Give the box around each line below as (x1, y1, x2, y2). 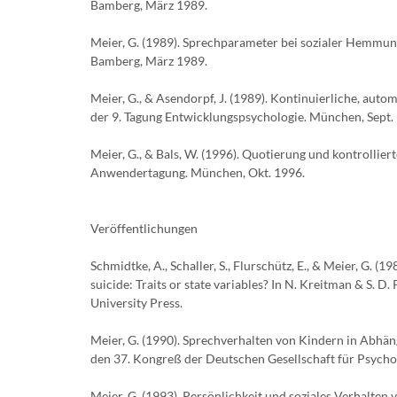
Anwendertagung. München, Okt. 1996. (90, 165, 305, 180)
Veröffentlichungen (90, 221, 198, 236)
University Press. (90, 295, 183, 310)
